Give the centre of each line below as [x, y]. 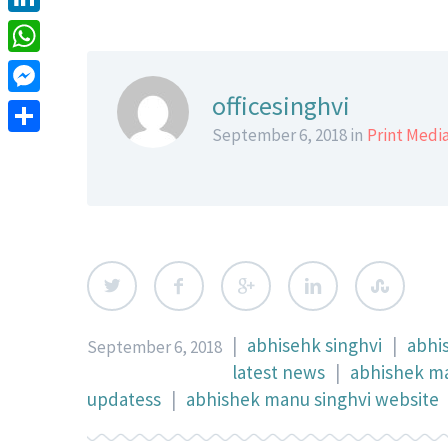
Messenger [52, 108]
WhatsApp [49, 68]
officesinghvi [281, 105]
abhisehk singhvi [314, 344]
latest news [278, 371]
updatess [124, 398]
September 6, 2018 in [287, 134]
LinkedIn [44, 28]
